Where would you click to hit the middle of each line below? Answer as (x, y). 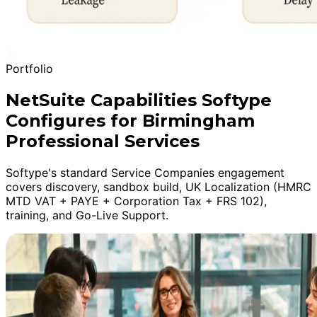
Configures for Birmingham (130, 120)
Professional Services (103, 141)
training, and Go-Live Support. (87, 215)
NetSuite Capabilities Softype (139, 100)
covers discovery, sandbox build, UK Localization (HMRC (158, 186)
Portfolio (29, 68)
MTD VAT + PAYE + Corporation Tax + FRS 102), (136, 201)
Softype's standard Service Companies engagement (145, 172)
